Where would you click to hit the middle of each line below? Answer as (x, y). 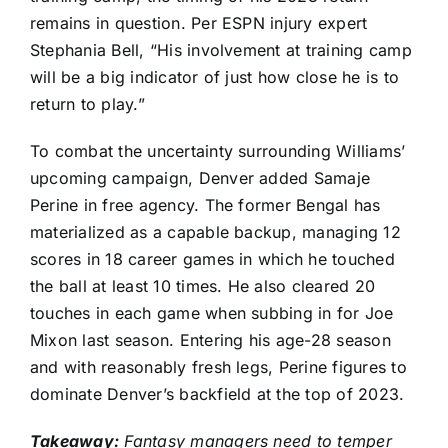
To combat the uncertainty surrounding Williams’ (218, 151)
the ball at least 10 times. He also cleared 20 (203, 286)
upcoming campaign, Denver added (172, 178)
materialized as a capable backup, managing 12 (215, 232)
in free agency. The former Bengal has (229, 205)
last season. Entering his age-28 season (234, 340)
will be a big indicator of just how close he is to (214, 77)
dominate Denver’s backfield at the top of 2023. (217, 394)
